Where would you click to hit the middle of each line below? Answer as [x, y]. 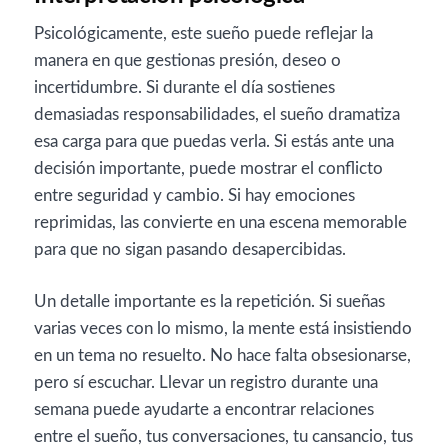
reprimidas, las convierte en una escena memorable [220, 222]
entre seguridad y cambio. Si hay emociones [194, 195]
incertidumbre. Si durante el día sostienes [184, 87]
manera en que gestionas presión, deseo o [187, 60]
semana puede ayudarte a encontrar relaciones [204, 409]
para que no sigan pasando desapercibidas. [190, 249]
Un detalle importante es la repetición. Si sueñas [209, 301]
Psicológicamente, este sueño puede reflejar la [203, 33]
